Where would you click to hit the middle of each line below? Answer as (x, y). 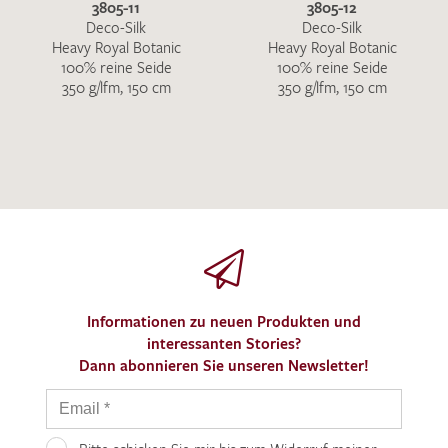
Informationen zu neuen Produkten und (224, 321)
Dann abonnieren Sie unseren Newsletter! (224, 365)
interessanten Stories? (224, 343)
